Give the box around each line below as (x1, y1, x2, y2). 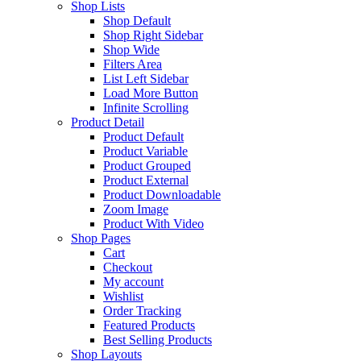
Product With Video (103, 216, 204, 230)
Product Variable (103, 143, 188, 158)
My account (103, 274, 164, 288)
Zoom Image (103, 201, 168, 216)
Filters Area (103, 56, 162, 71)
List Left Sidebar (103, 71, 189, 85)
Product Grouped (103, 158, 191, 172)
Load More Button (103, 85, 198, 100)
